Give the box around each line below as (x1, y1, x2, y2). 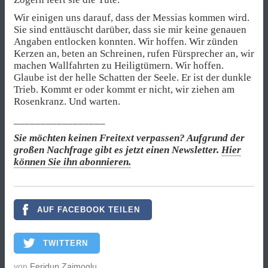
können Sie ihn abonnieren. (14, 156, 131, 167)
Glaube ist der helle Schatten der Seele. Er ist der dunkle (14, 72, 251, 84)
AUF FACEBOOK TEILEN (37, 205, 140, 215)
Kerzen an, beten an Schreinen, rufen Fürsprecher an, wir (14, 48, 254, 60)
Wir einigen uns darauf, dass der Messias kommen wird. (14, 12, 249, 24)
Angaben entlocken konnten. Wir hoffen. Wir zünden (14, 36, 238, 48)
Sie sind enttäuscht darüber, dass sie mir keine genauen (14, 24, 246, 36)
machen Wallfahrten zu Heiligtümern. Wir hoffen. (14, 60, 224, 72)
